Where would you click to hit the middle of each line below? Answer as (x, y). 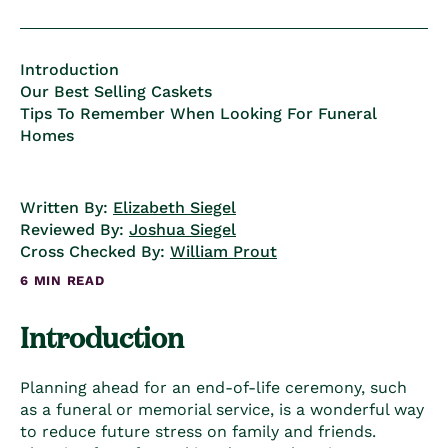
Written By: (66, 207)
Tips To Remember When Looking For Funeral (198, 113)
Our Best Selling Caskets (116, 91)
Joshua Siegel (182, 229)
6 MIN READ (62, 280)
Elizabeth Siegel (174, 207)
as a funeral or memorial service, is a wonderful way (222, 409)
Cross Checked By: (95, 251)
